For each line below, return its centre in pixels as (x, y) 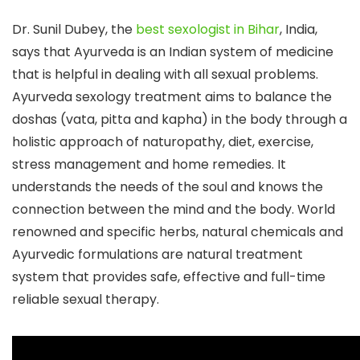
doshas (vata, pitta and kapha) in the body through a (180, 120)
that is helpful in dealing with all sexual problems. (165, 75)
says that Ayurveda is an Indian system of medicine (173, 52)
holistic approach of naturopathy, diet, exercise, (163, 142)
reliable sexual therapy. (86, 300)
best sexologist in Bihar (208, 30)
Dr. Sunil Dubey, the (74, 30)
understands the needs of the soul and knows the (168, 187)
